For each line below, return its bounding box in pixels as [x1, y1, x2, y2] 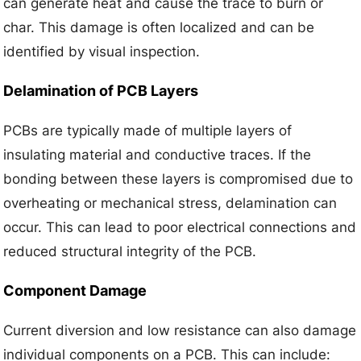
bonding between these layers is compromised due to [3, 171, 354, 188]
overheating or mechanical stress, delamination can [3, 195, 338, 212]
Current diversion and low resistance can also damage [3, 322, 357, 339]
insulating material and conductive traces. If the [3, 147, 312, 164]
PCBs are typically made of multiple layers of [3, 122, 293, 139]
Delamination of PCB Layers [3, 82, 199, 100]
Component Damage [3, 282, 147, 300]
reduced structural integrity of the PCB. [3, 243, 257, 260]
